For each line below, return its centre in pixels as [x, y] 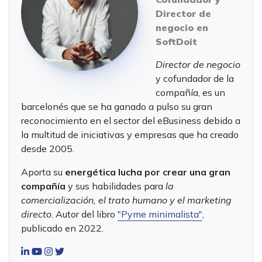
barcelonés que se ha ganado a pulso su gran [117, 107]
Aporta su [43, 172]
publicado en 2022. [62, 228]
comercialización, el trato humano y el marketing [126, 200]
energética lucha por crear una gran [148, 172]
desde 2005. [48, 149]
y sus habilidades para [116, 186]
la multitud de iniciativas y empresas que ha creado [130, 135]
